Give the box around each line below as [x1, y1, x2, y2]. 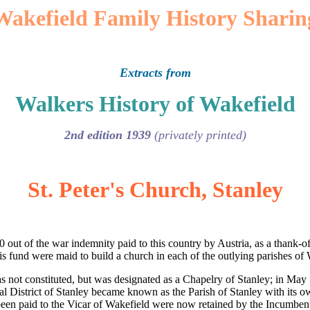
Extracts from [119, 66, 191, 80]
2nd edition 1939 [64, 128, 154, 142]
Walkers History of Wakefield [15, 91, 295, 116]
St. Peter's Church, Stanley [27, 177, 283, 202]
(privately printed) [154, 128, 246, 142]
